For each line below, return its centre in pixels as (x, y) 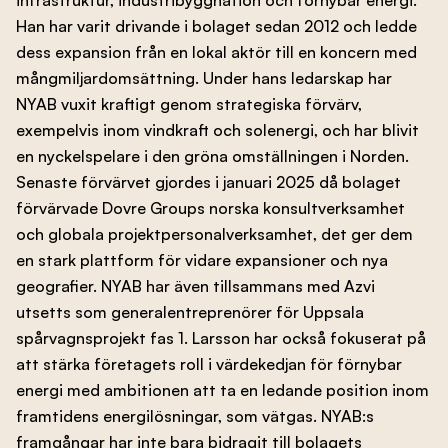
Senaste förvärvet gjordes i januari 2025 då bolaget (208, 181)
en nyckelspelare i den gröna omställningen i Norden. (212, 155)
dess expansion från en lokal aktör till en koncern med (216, 51)
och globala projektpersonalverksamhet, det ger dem (214, 233)
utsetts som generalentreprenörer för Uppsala (190, 311)
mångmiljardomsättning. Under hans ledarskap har (204, 77)
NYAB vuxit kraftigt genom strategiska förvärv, (189, 103)
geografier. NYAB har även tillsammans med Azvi (195, 285)
